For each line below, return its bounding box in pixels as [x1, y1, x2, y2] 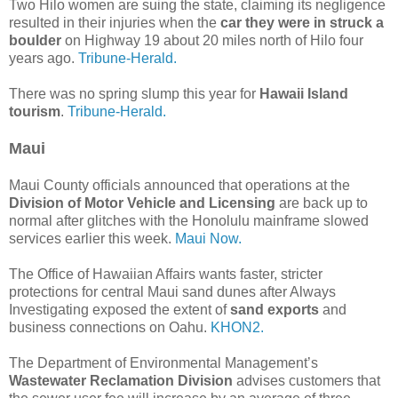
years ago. [9, 50, 75, 66]
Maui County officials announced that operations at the [9, 177, 350, 193]
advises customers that [236, 372, 380, 388]
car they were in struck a [220, 14, 384, 30]
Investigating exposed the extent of [9, 301, 230, 317]
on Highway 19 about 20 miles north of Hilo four [61, 32, 363, 48]
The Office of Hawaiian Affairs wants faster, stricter [9, 266, 322, 282]
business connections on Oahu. [9, 319, 211, 335]
